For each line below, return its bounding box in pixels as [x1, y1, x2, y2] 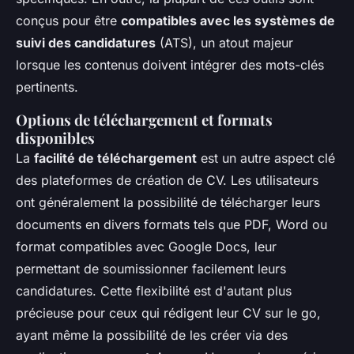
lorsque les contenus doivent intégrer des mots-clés [16, 56, 324, 73]
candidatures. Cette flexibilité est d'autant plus [16, 282, 292, 299]
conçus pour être [16, 12, 121, 28]
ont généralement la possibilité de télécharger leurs [16, 194, 320, 210]
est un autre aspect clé [197, 149, 335, 166]
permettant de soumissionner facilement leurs [16, 260, 286, 277]
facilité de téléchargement [34, 149, 197, 166]
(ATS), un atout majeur [156, 34, 293, 51]
